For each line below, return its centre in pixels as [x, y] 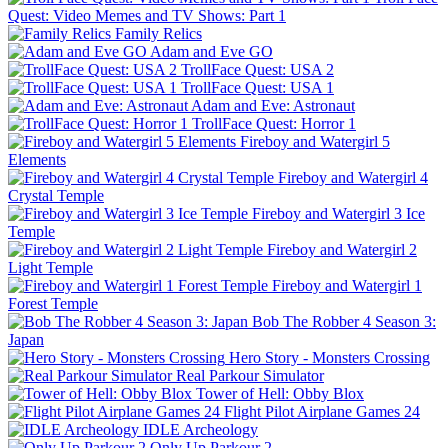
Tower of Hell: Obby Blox [280, 393]
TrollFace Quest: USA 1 [257, 87]
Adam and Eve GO [211, 51]
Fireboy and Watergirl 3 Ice [338, 213]
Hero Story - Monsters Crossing [329, 357]
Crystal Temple [56, 195]
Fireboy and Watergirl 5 [315, 141]
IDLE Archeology [200, 429]
